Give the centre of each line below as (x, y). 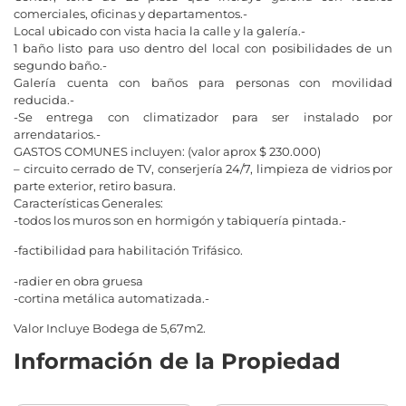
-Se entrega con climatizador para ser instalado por (203, 117)
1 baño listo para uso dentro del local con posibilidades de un (203, 48)
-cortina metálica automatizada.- (111, 298)
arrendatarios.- (57, 134)
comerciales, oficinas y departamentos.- (130, 14)
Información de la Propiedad (177, 361)
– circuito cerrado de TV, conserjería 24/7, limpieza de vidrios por (203, 169)
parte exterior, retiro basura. (95, 186)
